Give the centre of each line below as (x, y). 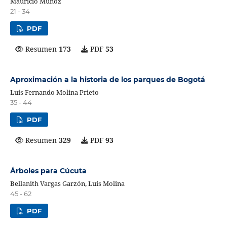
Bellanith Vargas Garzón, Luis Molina (67, 183)
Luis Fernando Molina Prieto (54, 92)
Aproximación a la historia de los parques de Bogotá (107, 79)
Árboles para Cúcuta (48, 171)
